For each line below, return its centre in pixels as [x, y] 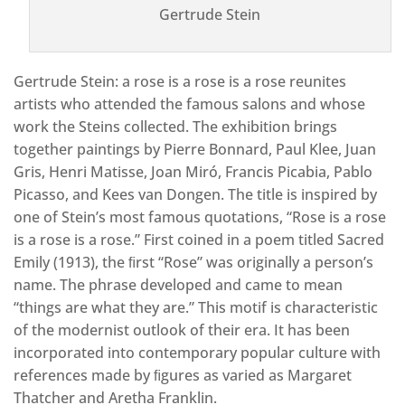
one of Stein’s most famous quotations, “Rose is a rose [200, 217]
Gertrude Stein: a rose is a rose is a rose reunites [180, 81]
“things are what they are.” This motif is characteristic [196, 307]
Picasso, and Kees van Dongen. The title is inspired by [195, 194]
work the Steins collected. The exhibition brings [175, 127]
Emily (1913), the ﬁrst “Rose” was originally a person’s [193, 262]
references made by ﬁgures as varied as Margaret [183, 375]
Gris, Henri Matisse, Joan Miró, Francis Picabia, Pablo [193, 172]
